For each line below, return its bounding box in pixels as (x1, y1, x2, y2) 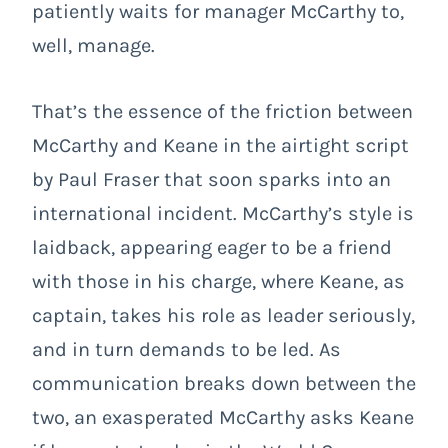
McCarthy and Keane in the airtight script (32, 133, 409, 157)
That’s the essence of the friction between (32, 99, 413, 123)
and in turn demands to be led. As (32, 337, 341, 361)
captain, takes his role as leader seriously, (32, 303, 415, 327)
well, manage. (32, 33, 155, 57)
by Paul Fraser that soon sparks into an (32, 167, 391, 191)
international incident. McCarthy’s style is (32, 201, 414, 225)
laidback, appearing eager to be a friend (32, 235, 392, 259)
